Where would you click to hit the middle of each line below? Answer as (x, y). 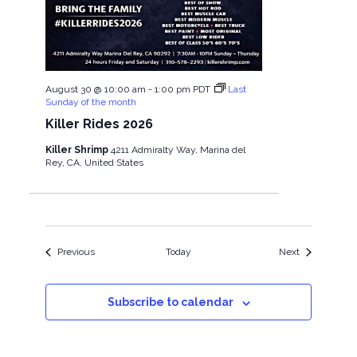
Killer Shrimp (78, 150)
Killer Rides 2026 (99, 124)
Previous (76, 252)
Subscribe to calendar (170, 302)
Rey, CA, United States (94, 163)
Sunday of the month (90, 102)
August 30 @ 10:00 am (95, 90)
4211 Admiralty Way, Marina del (178, 150)
